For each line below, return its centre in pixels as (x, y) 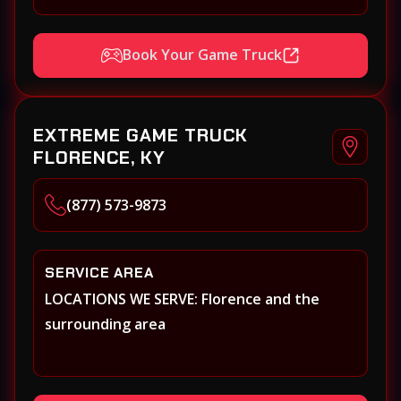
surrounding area (105, 324)
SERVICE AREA (99, 272)
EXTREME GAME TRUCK (141, 135)
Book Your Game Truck (202, 55)
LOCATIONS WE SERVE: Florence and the (182, 299)
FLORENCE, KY (99, 157)
